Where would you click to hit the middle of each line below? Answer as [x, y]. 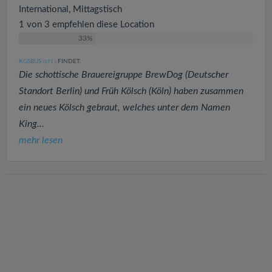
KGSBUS [30, 61]
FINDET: [69, 61]
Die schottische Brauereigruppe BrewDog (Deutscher [124, 74]
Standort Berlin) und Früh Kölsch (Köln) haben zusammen [131, 91]
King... [32, 124]
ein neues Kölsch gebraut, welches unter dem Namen [124, 107]
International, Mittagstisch [70, 9]
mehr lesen [41, 140]
